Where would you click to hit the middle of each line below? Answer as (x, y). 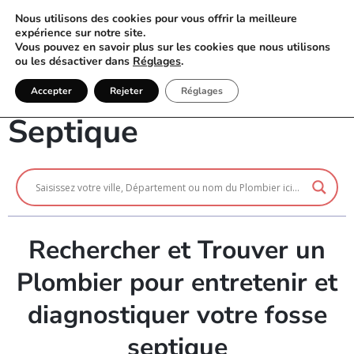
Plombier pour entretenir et (177, 282)
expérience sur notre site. (80, 33)
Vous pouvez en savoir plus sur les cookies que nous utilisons (173, 47)
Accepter (51, 91)
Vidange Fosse (115, 91)
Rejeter (126, 91)
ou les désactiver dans (74, 61)
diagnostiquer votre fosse (177, 315)
